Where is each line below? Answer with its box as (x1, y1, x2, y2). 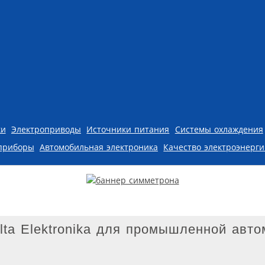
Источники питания (86, 123, 170, 135)
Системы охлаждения (174, 123, 263, 135)
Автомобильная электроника (39, 141, 158, 153)
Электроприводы (11, 123, 81, 135)
